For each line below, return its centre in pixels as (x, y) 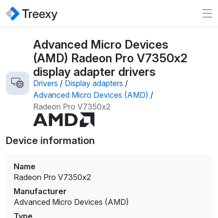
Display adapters (94, 83)
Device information (50, 141)
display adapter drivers (94, 72)
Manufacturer (40, 191)
